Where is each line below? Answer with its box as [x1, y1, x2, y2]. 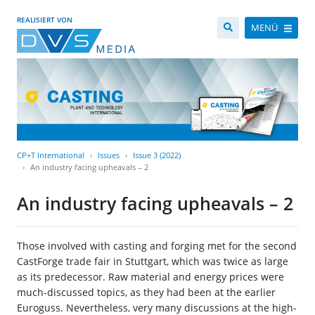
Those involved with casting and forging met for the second [17, 239, 297, 253]
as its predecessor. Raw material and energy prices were [17, 270, 284, 284]
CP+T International [17, 150, 84, 161]
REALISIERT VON [17, 15, 72, 25]
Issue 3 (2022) [133, 150, 181, 161]
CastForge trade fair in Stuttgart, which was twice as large [17, 255, 288, 269]
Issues [98, 150, 120, 161]
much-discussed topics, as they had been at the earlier [17, 285, 276, 300]
